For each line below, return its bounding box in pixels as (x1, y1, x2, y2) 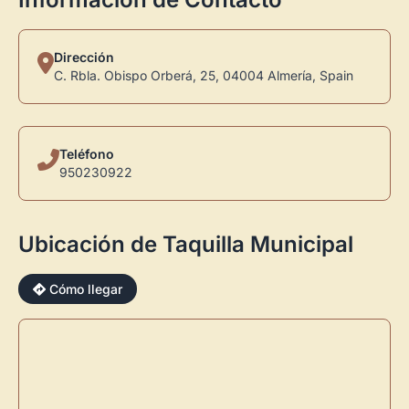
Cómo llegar (46, 281, 122, 297)
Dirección (54, 49, 114, 65)
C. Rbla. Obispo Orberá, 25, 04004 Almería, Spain (54, 68, 353, 83)
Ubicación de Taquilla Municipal (18, 231, 353, 257)
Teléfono (59, 146, 114, 162)
